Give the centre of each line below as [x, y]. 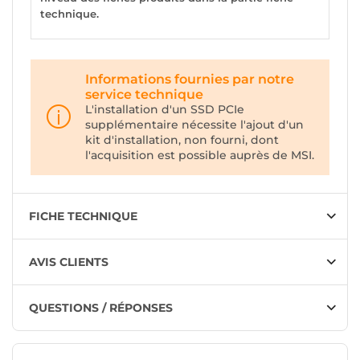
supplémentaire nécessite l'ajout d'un [194, 124]
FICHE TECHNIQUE [83, 216]
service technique [144, 94]
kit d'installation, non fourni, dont [182, 139]
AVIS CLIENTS [69, 262]
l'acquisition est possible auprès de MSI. [200, 155]
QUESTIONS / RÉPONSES [101, 307]
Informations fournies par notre [190, 79]
